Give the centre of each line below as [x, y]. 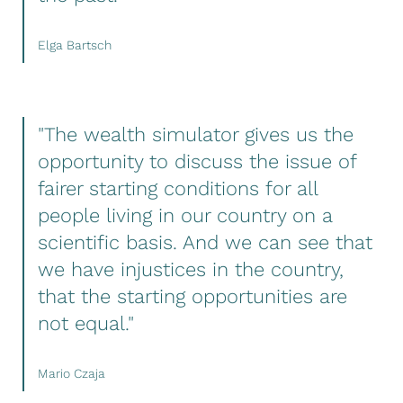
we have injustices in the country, [191, 269]
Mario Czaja [72, 373]
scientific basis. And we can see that [205, 242]
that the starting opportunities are [193, 296]
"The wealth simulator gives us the [196, 134]
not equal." [86, 323]
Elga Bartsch [75, 45]
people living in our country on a [185, 215]
